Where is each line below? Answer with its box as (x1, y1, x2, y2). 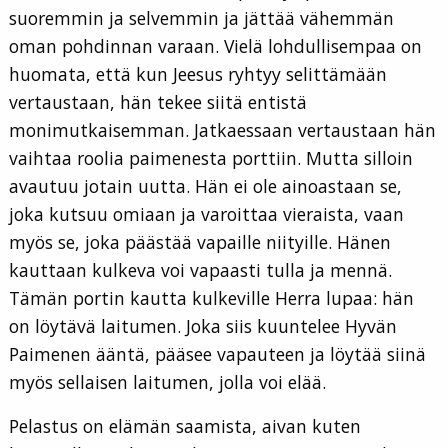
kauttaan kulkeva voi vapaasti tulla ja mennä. (9, 258, 392, 283)
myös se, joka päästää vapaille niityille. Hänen (9, 230, 391, 255)
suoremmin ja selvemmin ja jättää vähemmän (9, 6, 394, 31)
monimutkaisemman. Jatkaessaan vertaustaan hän (9, 118, 436, 143)
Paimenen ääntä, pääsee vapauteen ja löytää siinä (9, 342, 426, 367)
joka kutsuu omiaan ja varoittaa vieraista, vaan (9, 202, 404, 227)
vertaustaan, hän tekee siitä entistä (9, 90, 307, 115)
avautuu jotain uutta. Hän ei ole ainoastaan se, (9, 174, 402, 199)
